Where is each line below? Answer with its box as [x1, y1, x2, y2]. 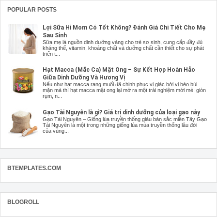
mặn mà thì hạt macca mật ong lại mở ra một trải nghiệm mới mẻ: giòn [43, 87, 206, 93]
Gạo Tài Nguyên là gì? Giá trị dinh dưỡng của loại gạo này [43, 109, 200, 116]
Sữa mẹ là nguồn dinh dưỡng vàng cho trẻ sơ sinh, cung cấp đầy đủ [43, 39, 202, 45]
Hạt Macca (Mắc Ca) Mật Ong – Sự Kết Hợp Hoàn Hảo [43, 66, 195, 74]
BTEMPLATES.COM [7, 164, 61, 171]
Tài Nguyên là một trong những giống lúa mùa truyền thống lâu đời [43, 122, 197, 128]
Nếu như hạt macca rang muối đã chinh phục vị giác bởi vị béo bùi [43, 81, 197, 88]
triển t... [43, 50, 60, 57]
